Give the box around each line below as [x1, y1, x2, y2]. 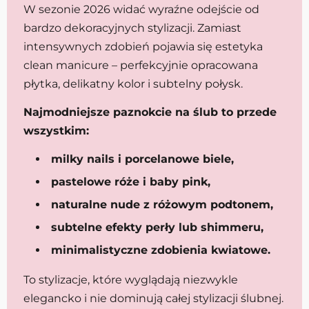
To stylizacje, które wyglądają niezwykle [23, 272, 238, 286]
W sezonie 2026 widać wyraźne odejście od [23, 2, 259, 16]
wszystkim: [23, 123, 89, 137]
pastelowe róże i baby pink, [51, 175, 210, 188]
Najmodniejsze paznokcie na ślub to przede [23, 105, 277, 119]
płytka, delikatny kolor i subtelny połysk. [23, 77, 243, 90]
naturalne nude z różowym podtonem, [51, 197, 273, 211]
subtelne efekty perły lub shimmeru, [51, 220, 263, 234]
